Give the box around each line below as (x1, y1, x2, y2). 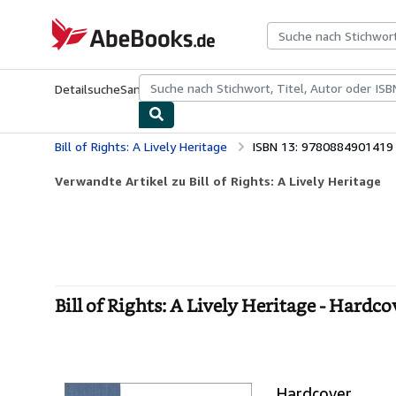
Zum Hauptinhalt (4, 5, 100, 20)
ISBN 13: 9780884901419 (252, 139, 393, 154)
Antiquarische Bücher (195, 81, 313, 96)
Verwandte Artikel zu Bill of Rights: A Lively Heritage (55, 173, 381, 188)
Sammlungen (120, 81, 195, 96)
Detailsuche (55, 81, 120, 96)
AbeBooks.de (45, 18, 118, 33)
